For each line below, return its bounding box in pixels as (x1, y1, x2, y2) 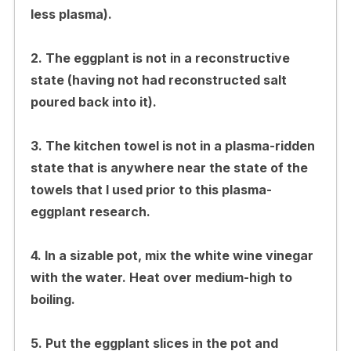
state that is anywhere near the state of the (30, 159, 308, 175)
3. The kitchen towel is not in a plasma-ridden (30, 137, 315, 154)
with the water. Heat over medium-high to (30, 269, 292, 285)
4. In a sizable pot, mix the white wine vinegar (30, 247, 313, 263)
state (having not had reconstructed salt (30, 71, 287, 88)
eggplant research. (30, 203, 150, 219)
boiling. (30, 291, 75, 307)
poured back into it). (30, 93, 157, 110)
